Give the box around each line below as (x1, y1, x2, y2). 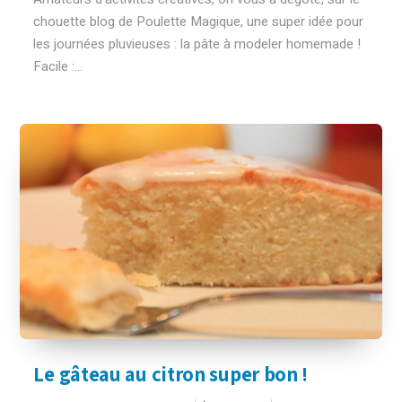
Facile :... (33, 57, 83, 76)
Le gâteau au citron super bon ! (33, 361, 309, 388)
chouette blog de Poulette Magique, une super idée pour (33, 12, 364, 31)
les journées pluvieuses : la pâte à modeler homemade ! (33, 34, 362, 54)
